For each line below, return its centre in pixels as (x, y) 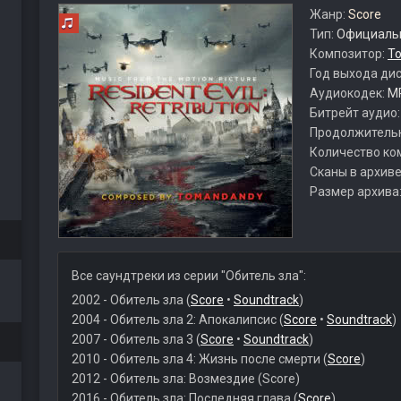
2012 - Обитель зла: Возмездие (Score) (185, 379)
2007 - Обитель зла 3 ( (136, 339)
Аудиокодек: (348, 93)
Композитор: (348, 54)
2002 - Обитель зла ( (131, 300)
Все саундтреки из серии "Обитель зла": (188, 276)
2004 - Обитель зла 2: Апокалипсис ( (177, 320)
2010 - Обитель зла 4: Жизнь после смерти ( (199, 359)
